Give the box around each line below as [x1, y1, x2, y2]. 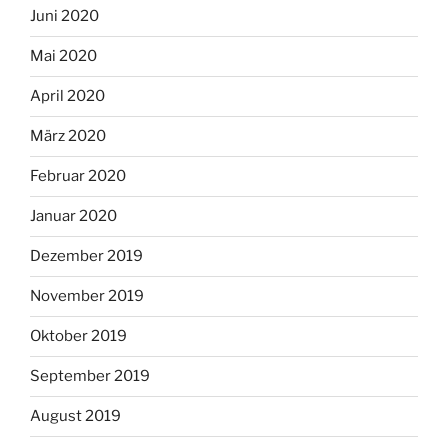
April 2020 [30, 87, 105, 106]
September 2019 [30, 367, 150, 386]
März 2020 [30, 127, 106, 146]
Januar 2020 [30, 207, 117, 226]
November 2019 [30, 287, 144, 306]
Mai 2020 [30, 47, 97, 66]
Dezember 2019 [30, 247, 143, 266]
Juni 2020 [30, 7, 99, 26]
